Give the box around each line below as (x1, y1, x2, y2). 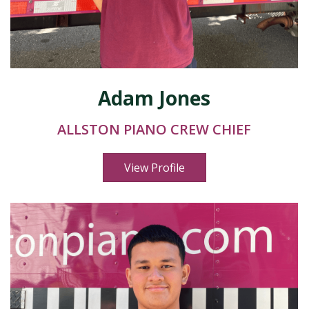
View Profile (123, 160, 185, 175)
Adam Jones (98, 85, 210, 111)
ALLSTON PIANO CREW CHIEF (57, 120, 251, 139)
